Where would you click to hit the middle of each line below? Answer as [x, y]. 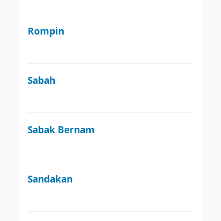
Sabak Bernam [61, 130]
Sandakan [50, 179]
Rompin [46, 31]
